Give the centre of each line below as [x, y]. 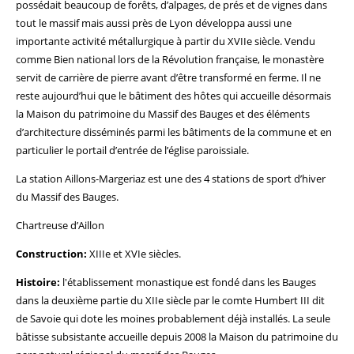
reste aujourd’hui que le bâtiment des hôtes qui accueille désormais [173, 96]
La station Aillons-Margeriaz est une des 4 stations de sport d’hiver [171, 179]
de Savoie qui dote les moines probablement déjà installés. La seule [173, 318]
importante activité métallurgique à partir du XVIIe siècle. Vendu [166, 41]
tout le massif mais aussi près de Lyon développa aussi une [154, 23]
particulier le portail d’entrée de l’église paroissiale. [132, 150]
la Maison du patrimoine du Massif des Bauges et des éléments [163, 114]
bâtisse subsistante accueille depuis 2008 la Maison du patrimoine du [177, 337]
